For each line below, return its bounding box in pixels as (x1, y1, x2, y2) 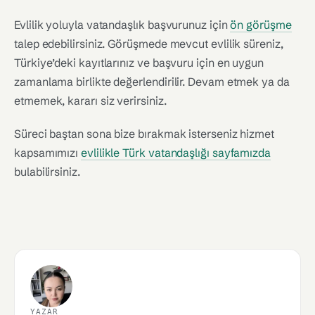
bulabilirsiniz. (14, 165, 80, 179)
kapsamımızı (14, 146, 82, 160)
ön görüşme (230, 18, 292, 32)
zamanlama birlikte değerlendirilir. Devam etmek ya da (14, 75, 290, 89)
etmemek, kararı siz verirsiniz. (14, 94, 167, 108)
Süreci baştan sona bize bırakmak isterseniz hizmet (14, 127, 274, 141)
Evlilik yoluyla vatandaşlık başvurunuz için (14, 18, 231, 32)
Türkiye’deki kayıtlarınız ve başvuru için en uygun (14, 56, 264, 70)
